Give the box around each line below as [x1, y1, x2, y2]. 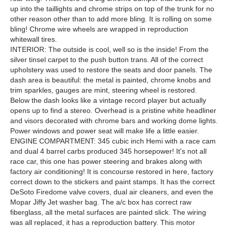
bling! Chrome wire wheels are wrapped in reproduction [10, 25, 188, 33]
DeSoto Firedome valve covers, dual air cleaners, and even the [10, 188, 213, 196]
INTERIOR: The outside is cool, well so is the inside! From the [10, 45, 209, 53]
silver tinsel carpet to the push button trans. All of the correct [10, 55, 203, 64]
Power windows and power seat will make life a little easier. [10, 127, 199, 135]
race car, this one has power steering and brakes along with [10, 157, 202, 165]
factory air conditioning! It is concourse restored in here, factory [10, 167, 213, 176]
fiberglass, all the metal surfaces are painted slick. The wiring [10, 208, 206, 216]
